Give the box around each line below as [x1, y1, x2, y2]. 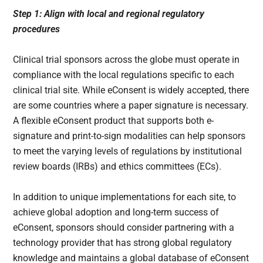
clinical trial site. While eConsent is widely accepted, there [13, 85, 249, 96]
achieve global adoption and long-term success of [13, 207, 220, 218]
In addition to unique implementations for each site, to [13, 191, 237, 203]
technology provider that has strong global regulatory [13, 237, 232, 249]
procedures [13, 23, 60, 35]
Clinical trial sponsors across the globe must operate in [13, 54, 240, 66]
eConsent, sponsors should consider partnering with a [13, 222, 235, 234]
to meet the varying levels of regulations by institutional [13, 146, 242, 157]
